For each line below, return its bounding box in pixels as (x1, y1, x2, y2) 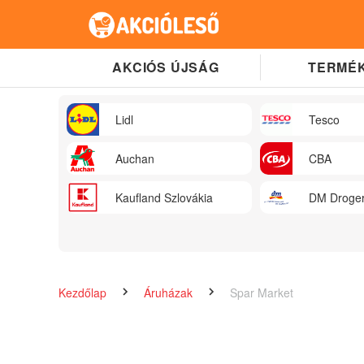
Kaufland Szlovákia (115, 189, 213, 206)
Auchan (115, 150, 154, 167)
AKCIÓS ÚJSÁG (112, 57, 219, 76)
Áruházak (143, 284, 196, 301)
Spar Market (229, 284, 293, 301)
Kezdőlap (58, 284, 110, 301)
